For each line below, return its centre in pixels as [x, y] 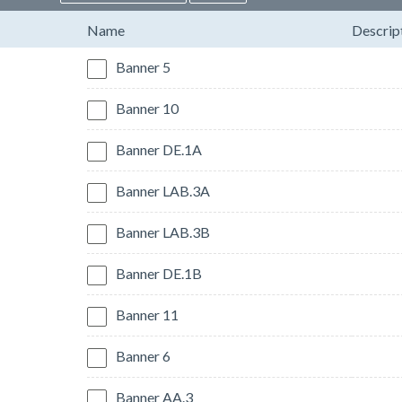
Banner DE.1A [159, 150]
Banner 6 [143, 356]
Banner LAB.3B [163, 232]
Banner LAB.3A [163, 191]
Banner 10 [147, 109]
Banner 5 [143, 67]
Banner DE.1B [159, 274]
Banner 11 [147, 315]
